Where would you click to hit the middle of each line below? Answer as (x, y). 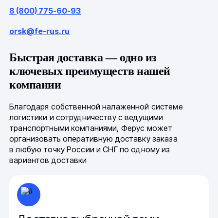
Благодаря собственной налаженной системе (96, 107)
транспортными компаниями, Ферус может (91, 128)
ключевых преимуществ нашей (90, 71)
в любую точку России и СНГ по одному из (90, 150)
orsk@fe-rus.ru (40, 31)
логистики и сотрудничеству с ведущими (86, 118)
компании (35, 85)
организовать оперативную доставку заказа (93, 139)
